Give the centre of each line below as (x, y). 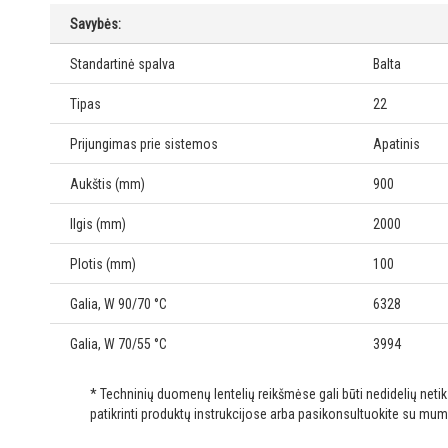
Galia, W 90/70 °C (118, 304)
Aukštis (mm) (107, 184)
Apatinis (396, 144)
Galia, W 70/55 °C (118, 344)
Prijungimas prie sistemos (144, 144)
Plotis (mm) (103, 264)
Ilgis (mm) (98, 224)
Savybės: (95, 24)
